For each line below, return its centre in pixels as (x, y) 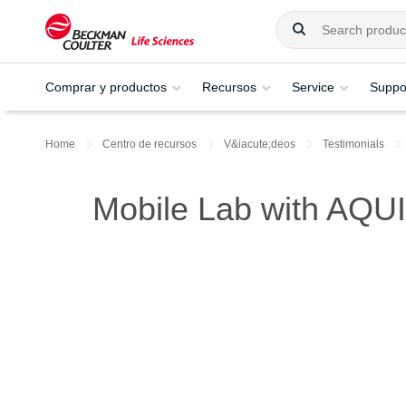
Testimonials (353, 144)
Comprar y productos (106, 87)
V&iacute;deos (260, 144)
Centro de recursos (150, 144)
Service (313, 87)
